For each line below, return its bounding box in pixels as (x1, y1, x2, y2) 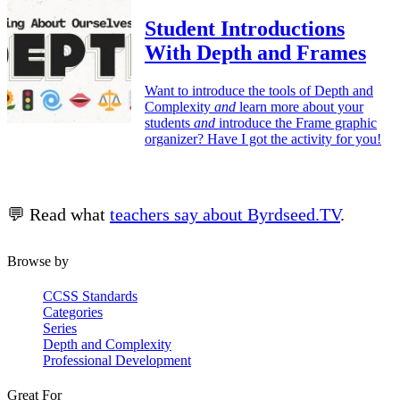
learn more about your (236, 98, 363, 114)
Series (43, 320, 77, 336)
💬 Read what (7, 204, 110, 224)
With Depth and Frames (145, 40, 366, 64)
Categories (43, 304, 103, 320)
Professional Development (43, 352, 191, 368)
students (145, 114, 194, 130)
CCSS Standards (43, 287, 137, 304)
